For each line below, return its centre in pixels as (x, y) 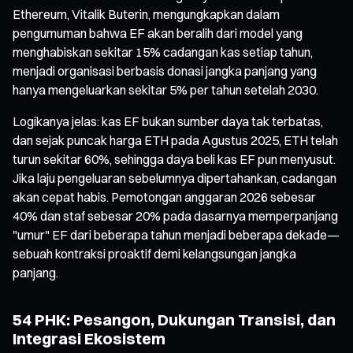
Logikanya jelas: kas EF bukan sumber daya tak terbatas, (168, 121)
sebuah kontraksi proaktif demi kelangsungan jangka (154, 253)
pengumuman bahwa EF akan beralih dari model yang (158, 33)
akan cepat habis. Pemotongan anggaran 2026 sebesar (164, 197)
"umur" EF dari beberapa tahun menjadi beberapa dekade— (176, 234)
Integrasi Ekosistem (89, 338)
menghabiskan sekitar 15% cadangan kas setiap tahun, (163, 52)
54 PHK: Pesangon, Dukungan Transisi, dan (174, 319)
